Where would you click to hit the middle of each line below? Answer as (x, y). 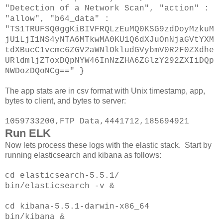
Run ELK (28, 133)
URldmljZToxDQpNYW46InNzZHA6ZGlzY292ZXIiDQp (110, 61)
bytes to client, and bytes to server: (65, 101)
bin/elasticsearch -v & (60, 186)
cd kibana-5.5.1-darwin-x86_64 (77, 207)
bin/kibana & (35, 217)
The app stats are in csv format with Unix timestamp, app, (105, 91)
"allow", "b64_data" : (57, 19)
